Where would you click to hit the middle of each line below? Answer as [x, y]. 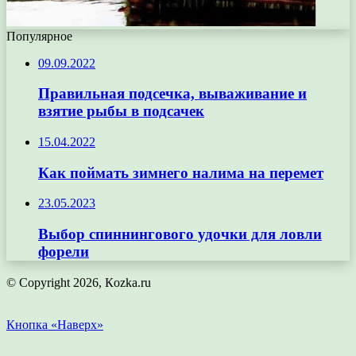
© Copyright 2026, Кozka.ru [79, 282]
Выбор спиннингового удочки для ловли [180, 234]
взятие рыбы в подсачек [121, 111]
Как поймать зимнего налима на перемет [181, 172]
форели [64, 252]
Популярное [39, 36]
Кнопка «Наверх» [55, 324]
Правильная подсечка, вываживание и [172, 94]
